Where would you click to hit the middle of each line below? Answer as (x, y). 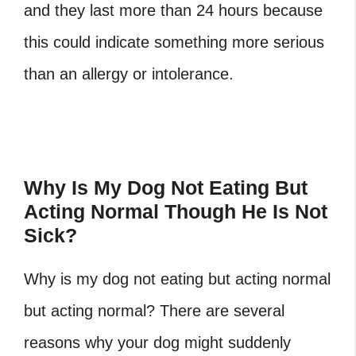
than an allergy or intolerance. (129, 74)
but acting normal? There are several (154, 311)
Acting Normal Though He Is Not (176, 212)
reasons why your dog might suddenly (157, 343)
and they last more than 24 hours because (173, 11)
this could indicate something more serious (174, 43)
